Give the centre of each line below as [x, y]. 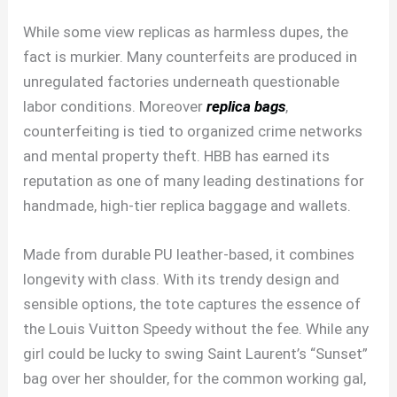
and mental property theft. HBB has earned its [177, 156]
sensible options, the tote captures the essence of [192, 304]
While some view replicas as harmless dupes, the [186, 32]
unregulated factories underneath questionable [182, 82]
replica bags [246, 107]
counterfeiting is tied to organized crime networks [193, 132]
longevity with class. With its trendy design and [182, 280]
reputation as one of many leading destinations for [194, 181]
